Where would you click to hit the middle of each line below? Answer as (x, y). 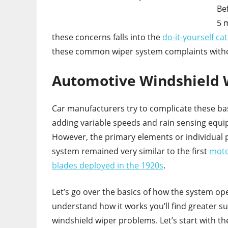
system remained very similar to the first (131, 151)
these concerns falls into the (107, 37)
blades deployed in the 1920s (108, 166)
